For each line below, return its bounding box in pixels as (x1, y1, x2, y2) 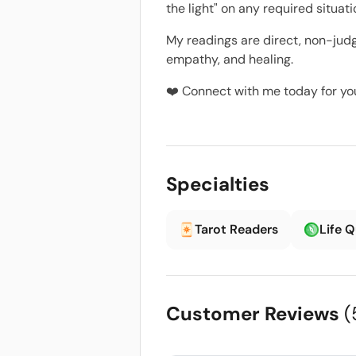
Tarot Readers (195, 221, 278, 238)
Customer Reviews (166, 301, 344, 326)
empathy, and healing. (166, 51, 293, 68)
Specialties (166, 172, 269, 196)
